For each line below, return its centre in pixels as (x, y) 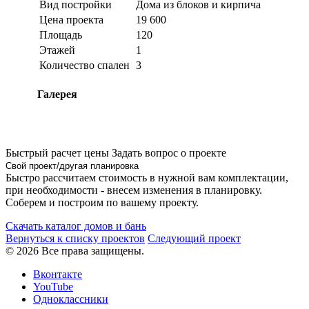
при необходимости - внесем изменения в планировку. (134, 190)
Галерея (57, 94)
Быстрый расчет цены (57, 153)
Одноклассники (71, 299)
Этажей (57, 50)
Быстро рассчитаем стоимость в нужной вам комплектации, (147, 178)
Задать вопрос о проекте (169, 153)
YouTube (53, 287)
